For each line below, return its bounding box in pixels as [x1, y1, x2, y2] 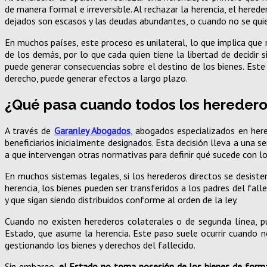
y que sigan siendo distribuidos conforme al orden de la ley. [5, 194, 238, 206]
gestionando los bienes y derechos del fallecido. [5, 239, 195, 252]
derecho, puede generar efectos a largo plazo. [5, 72, 188, 84]
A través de [5, 125, 54, 137]
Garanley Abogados [54, 125, 131, 137]
